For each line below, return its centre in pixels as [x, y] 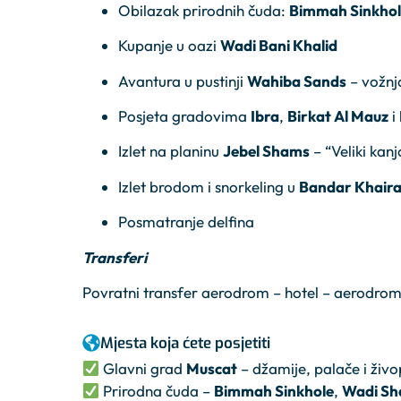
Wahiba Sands [297, 81]
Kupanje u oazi [169, 46]
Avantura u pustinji [183, 81]
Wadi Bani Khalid [279, 46]
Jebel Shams [266, 151]
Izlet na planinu [171, 151]
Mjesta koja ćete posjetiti [185, 344]
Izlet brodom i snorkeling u [209, 186]
